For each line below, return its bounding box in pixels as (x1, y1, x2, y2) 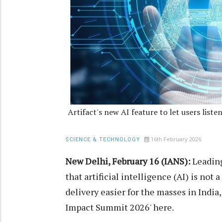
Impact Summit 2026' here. (65, 201, 174, 214)
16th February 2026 (151, 135, 201, 143)
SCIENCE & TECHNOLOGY (65, 136, 140, 143)
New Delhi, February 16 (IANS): (65, 155, 190, 167)
